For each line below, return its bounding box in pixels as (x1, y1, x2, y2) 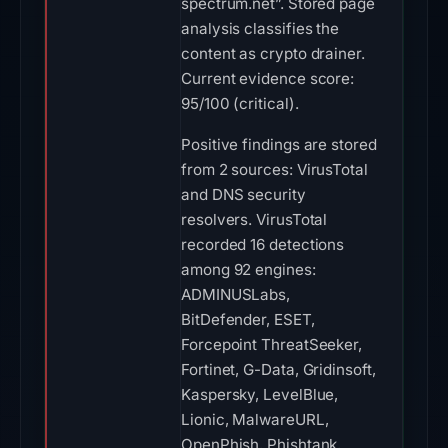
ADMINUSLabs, (181, 285, 291, 304)
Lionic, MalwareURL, (181, 410, 329, 429)
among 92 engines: (181, 260, 316, 279)
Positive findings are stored (181, 135, 377, 154)
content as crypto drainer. (181, 44, 365, 63)
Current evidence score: (181, 69, 355, 88)
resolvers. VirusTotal (181, 210, 328, 229)
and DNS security (181, 185, 306, 204)
